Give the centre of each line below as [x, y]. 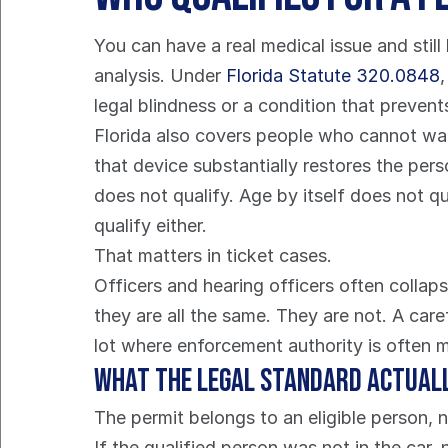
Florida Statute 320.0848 [333, 75]
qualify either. [151, 225]
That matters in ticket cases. [213, 255]
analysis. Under [160, 75]
